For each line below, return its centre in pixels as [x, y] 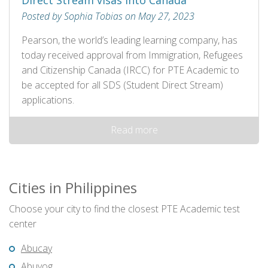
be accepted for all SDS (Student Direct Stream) [122, 85]
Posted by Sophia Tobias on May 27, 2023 [108, 16]
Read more [134, 130]
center [23, 224]
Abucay [36, 249]
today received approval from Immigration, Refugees [132, 55]
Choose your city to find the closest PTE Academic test [124, 209]
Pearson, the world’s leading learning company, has [130, 40]
